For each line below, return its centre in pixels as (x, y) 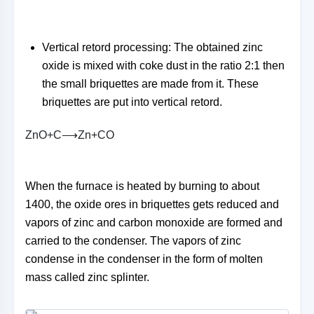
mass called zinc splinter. (87, 277)
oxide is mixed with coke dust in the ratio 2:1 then (163, 66)
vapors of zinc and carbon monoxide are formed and (154, 223)
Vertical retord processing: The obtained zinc (152, 47)
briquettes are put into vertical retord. (132, 102)
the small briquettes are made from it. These (150, 84)
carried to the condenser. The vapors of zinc (133, 241)
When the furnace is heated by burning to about (142, 186)
